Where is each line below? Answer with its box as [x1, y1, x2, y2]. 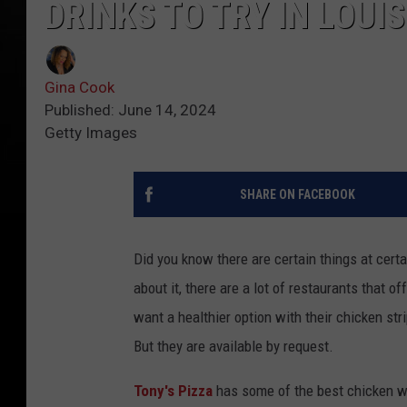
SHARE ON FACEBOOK [239, 187, 355, 203]
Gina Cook [45, 78, 114, 97]
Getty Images [45, 124, 137, 143]
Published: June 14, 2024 [45, 101, 216, 120]
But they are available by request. [134, 337, 333, 356]
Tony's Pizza [134, 382, 213, 401]
